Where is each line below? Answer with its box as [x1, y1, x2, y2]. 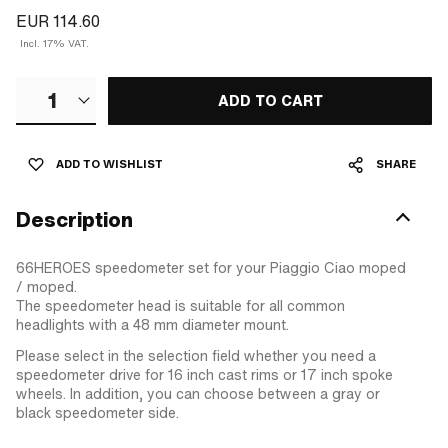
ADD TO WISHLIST [56, 157, 163, 171]
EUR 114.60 [16, 10, 100, 32]
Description [16, 205, 133, 234]
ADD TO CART [217, 90, 323, 111]
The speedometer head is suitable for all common [16, 295, 345, 316]
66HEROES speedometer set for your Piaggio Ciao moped [16, 257, 406, 278]
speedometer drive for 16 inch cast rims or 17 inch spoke [16, 364, 393, 385]
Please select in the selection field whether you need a [16, 345, 376, 366]
